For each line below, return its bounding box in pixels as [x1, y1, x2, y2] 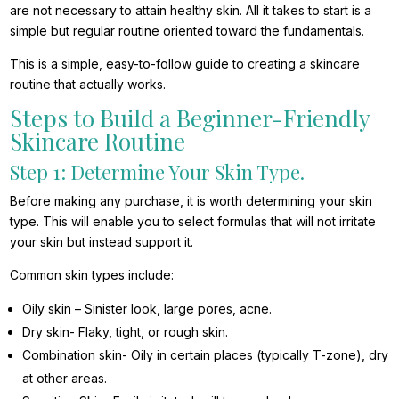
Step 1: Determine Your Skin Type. [10, 159, 305, 186]
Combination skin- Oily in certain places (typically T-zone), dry [22, 347, 389, 363]
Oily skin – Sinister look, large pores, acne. [22, 301, 273, 317]
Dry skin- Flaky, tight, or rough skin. [22, 324, 229, 340]
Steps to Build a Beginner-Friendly [10, 102, 370, 134]
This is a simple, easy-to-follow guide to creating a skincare [10, 56, 361, 72]
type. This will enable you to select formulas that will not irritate [10, 214, 377, 230]
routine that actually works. [10, 77, 167, 93]
